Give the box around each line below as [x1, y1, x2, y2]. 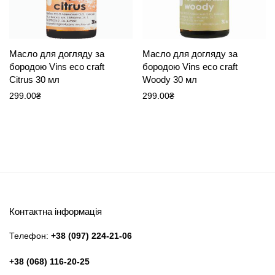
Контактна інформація [9, 206, 102, 217]
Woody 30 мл [142, 74, 197, 85]
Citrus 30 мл [9, 74, 60, 85]
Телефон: [9, 231, 51, 241]
